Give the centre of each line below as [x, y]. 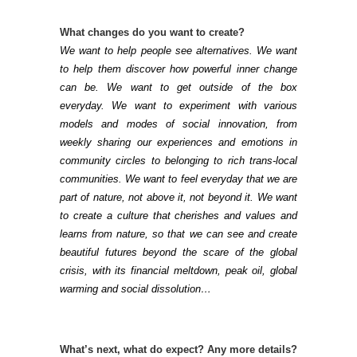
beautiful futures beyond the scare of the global [178, 252]
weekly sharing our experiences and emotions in [178, 142]
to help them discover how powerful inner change [178, 69]
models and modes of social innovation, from [178, 124]
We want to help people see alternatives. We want [178, 50]
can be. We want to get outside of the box [178, 87]
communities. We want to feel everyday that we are [178, 178]
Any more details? [252, 349]
